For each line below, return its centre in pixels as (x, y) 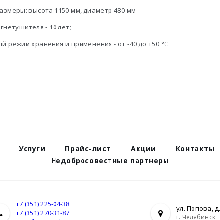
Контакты (195, 149)
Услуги (32, 149)
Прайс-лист (88, 149)
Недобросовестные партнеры (110, 160)
